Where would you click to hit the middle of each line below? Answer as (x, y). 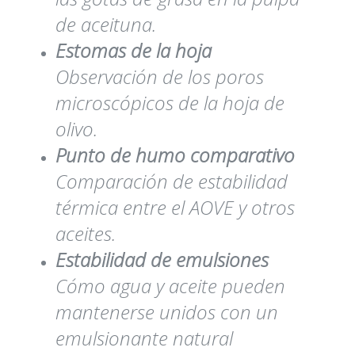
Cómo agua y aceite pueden (170, 285)
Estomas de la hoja (134, 50)
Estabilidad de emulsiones (162, 259)
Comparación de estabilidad (172, 181)
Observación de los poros (160, 76)
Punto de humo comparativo (175, 155)
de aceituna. (106, 24)
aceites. (86, 233)
